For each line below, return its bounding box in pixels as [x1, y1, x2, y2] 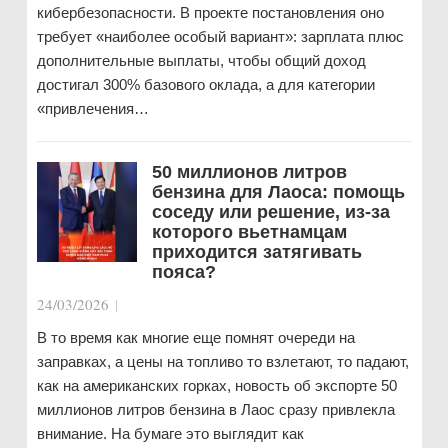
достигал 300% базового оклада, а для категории [36, 76, 375, 93]
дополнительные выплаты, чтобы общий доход [36, 52, 366, 69]
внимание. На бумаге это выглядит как [36, 425, 304, 442]
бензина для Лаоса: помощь [151, 182, 405, 202]
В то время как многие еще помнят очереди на [36, 329, 355, 346]
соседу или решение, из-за [151, 202, 390, 222]
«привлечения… [36, 100, 149, 117]
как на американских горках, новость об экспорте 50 [36, 377, 397, 394]
